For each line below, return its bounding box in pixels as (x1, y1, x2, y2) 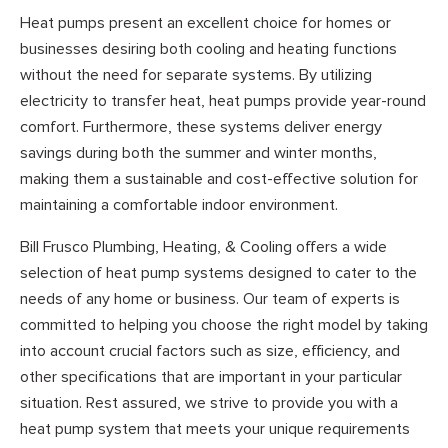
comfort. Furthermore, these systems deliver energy (20, 117, 382, 138)
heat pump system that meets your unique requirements (20, 418, 410, 439)
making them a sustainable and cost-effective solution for (20, 169, 418, 190)
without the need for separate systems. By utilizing (20, 65, 372, 86)
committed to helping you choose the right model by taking (20, 314, 428, 335)
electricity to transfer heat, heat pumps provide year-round (20, 91, 426, 112)
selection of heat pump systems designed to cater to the (20, 262, 417, 283)
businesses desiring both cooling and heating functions (20, 39, 397, 60)
